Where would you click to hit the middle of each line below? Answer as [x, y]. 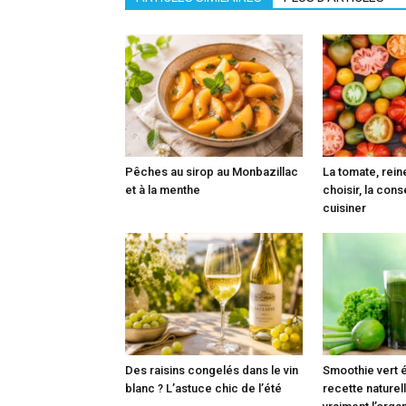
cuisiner [344, 208]
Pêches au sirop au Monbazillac [212, 171]
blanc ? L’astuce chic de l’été [203, 388]
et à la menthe [163, 189]
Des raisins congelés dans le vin [212, 370]
